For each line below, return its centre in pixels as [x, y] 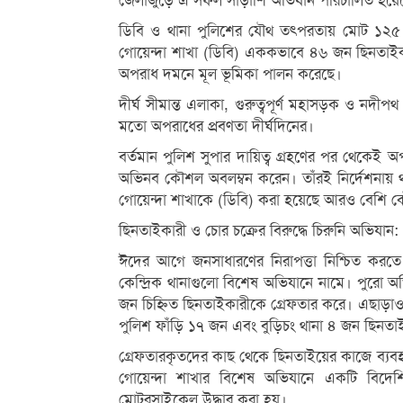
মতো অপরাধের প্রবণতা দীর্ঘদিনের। [216, 126]
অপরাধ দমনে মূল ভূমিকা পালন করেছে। [230, 74]
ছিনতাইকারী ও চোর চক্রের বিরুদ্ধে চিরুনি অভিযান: [259, 231]
